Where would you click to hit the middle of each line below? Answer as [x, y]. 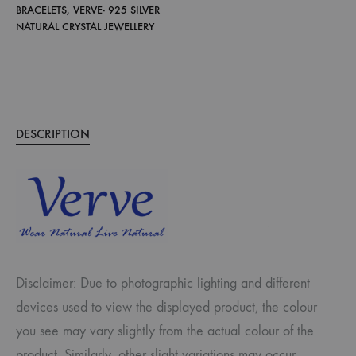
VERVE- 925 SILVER [116, 10]
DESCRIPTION [53, 134]
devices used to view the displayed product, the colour [166, 308]
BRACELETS [41, 10]
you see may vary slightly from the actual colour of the [165, 331]
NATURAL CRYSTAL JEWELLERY [85, 27]
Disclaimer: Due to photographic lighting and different [163, 284]
